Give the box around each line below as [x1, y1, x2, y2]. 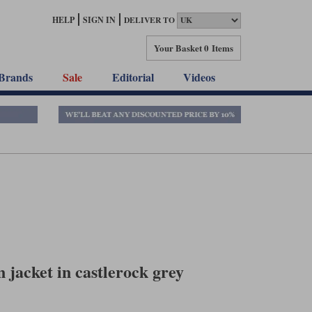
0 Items [204, 40, 233, 54]
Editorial [111, 69, 154, 85]
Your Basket [154, 40, 202, 54]
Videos [183, 69, 216, 85]
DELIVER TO [124, 14, 175, 26]
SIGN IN [83, 14, 116, 26]
